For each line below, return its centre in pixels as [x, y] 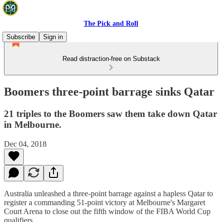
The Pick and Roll [111, 24]
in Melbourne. [33, 124]
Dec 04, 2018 [25, 144]
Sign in [53, 37]
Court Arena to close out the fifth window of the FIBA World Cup [107, 211]
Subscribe [21, 37]
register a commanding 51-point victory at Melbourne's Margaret [105, 202]
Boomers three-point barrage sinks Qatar [109, 91]
